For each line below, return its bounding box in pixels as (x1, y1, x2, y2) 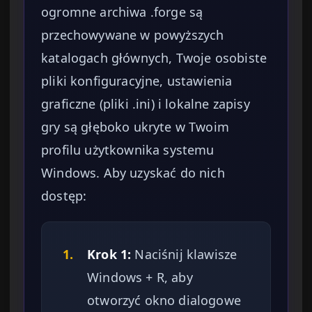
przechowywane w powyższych (41, 26, 224, 44)
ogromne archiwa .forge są (41, 3, 203, 21)
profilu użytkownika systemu (41, 141, 214, 159)
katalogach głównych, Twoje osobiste (41, 49, 267, 67)
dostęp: (41, 187, 87, 205)
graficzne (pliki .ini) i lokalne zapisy (41, 95, 250, 113)
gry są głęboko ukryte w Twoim (41, 118, 230, 136)
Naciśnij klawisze (131, 246, 237, 263)
